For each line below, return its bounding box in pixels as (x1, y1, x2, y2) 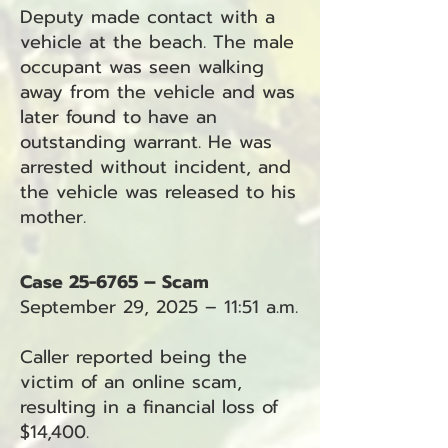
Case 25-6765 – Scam (20, 268, 209, 296)
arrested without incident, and (20, 153, 291, 181)
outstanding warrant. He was (20, 128, 272, 156)
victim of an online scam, (20, 368, 242, 396)
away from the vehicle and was (20, 78, 295, 106)
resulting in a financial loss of (20, 393, 278, 421)
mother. (20, 203, 86, 231)
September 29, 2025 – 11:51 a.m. (20, 293, 298, 321)
